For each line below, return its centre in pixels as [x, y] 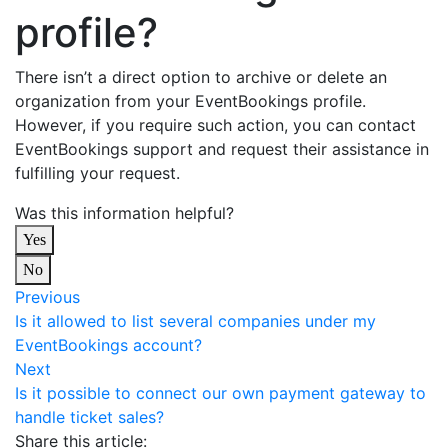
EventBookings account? [108, 345]
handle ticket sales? [89, 417]
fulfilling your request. [97, 173]
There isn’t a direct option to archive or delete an [201, 77]
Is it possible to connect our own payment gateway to [220, 393]
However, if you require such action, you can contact [215, 125]
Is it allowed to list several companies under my [195, 321]
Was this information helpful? [124, 213]
